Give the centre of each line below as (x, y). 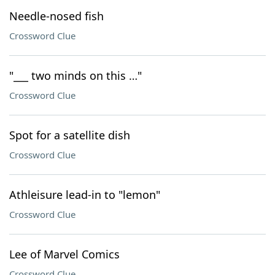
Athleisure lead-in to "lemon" (85, 195)
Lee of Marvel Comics (64, 254)
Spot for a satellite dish (70, 135)
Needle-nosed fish (56, 16)
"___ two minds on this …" (76, 76)
